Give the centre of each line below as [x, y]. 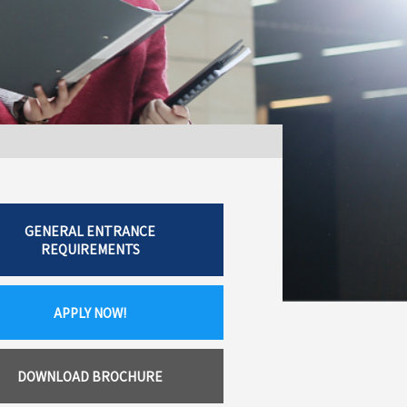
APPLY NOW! [90, 313]
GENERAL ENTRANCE [90, 231]
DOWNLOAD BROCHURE [90, 377]
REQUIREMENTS [90, 249]
